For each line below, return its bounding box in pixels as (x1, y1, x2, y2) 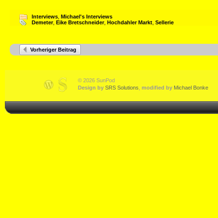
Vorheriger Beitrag (30, 47, 76, 53)
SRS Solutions (105, 85, 139, 91)
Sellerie (155, 19, 174, 25)
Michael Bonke (174, 85, 208, 91)
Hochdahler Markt (107, 19, 152, 25)
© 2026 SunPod (78, 77, 115, 83)
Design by (78, 85, 105, 91)
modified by (142, 85, 174, 91)
